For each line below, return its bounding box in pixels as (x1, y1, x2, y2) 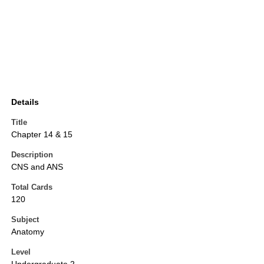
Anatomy (11, 227, 44, 237)
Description (11, 150, 53, 160)
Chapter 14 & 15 (11, 130, 72, 140)
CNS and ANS (11, 162, 63, 172)
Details (11, 97, 39, 107)
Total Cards (11, 183, 52, 192)
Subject (11, 215, 39, 225)
